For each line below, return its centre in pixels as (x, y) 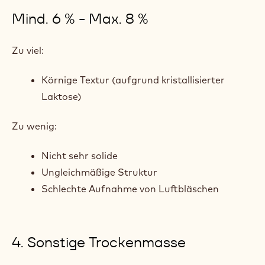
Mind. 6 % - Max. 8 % (80, 19)
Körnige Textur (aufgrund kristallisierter (133, 80)
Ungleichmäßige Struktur (99, 172)
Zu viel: (28, 50)
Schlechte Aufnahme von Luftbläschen (130, 189)
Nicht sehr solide (80, 156)
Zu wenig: (34, 126)
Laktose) (62, 96)
